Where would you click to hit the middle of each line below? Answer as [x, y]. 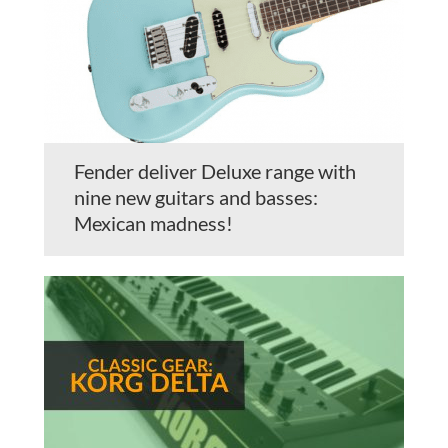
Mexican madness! [153, 223]
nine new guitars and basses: [196, 197]
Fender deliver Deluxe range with [215, 171]
